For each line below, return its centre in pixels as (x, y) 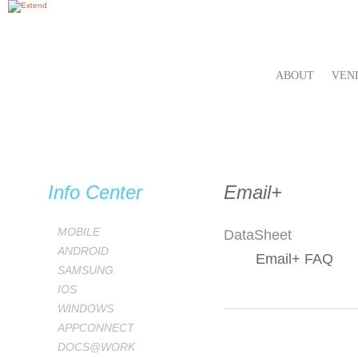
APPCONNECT (96, 328)
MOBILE (79, 232)
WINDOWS (86, 308)
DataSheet (258, 235)
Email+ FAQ (294, 259)
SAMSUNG (86, 270)
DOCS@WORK (96, 347)
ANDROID (83, 251)
